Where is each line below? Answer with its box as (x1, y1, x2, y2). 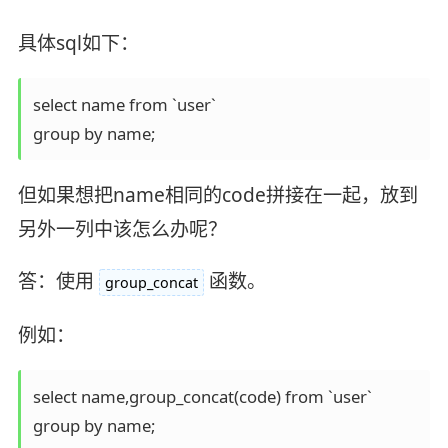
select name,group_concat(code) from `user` (32, 384, 372, 408)
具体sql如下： (17, 30, 139, 57)
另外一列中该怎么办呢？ (17, 216, 227, 242)
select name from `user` (32, 93, 216, 117)
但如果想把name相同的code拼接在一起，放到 (17, 182, 418, 208)
